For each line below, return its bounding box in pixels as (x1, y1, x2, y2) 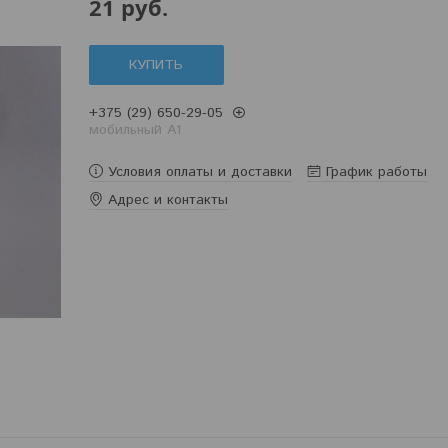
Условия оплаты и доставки (107, 162, 292, 182)
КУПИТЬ (129, 55, 184, 75)
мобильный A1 (88, 120, 181, 140)
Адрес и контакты (107, 190, 228, 210)
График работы (325, 162, 427, 182)
